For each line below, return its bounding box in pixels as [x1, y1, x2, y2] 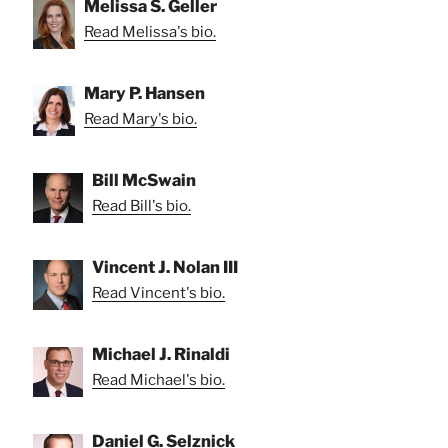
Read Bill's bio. [92, 196, 191, 215]
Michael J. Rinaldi [92, 343, 230, 364]
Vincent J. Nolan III [92, 256, 238, 277]
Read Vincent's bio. [92, 283, 225, 302]
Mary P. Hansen [84, 82, 205, 103]
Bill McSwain [92, 169, 196, 190]
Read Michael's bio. [92, 370, 225, 389]
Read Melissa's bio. [84, 22, 216, 41]
